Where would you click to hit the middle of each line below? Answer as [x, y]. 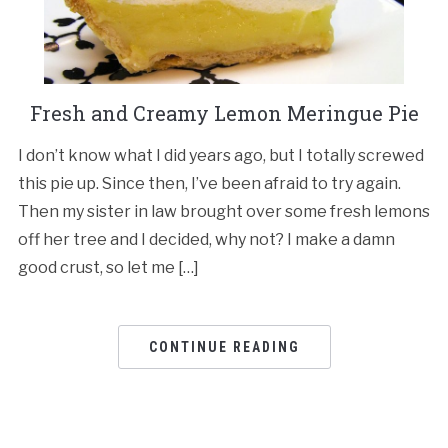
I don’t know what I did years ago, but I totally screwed [220, 156]
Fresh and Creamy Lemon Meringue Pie [224, 113]
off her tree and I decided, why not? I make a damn [206, 240]
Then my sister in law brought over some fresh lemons [223, 212]
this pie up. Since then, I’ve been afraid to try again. [209, 184]
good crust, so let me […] [108, 268]
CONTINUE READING [224, 347]
